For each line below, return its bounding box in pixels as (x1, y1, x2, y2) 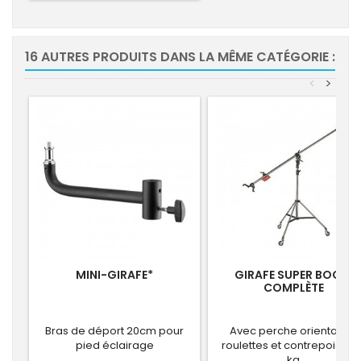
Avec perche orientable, (230, 322, 357, 338)
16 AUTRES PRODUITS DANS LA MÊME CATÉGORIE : (25, 47, 335, 66)
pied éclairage (75, 337, 154, 353)
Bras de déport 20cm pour (45, 322, 184, 338)
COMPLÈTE (263, 279, 324, 296)
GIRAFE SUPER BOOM (234, 266, 352, 283)
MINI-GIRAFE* (76, 266, 153, 283)
